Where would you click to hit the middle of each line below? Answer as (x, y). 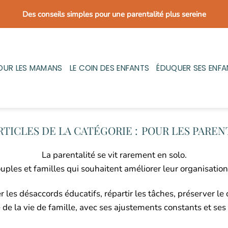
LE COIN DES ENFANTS (109, 68)
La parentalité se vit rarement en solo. (114, 155)
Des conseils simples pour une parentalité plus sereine (114, 14)
